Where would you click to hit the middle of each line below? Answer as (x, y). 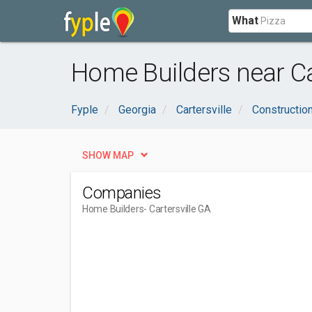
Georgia (137, 110)
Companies (122, 193)
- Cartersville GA (177, 209)
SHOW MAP (108, 155)
